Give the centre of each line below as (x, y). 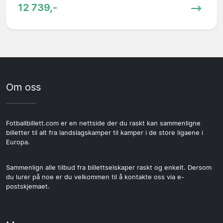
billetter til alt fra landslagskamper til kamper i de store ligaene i (105, 133)
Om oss (23, 87)
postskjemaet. (28, 187)
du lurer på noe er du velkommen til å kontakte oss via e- (95, 177)
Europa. (18, 142)
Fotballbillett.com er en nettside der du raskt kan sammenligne (103, 123)
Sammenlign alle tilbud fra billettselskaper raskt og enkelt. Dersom (109, 168)
